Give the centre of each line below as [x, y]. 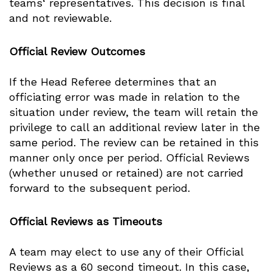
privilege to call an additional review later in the [134, 127]
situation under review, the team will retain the [134, 112]
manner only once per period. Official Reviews [129, 158]
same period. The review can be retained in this [134, 142]
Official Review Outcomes [77, 51]
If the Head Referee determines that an [113, 82]
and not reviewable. [60, 18]
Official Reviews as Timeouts [86, 221]
